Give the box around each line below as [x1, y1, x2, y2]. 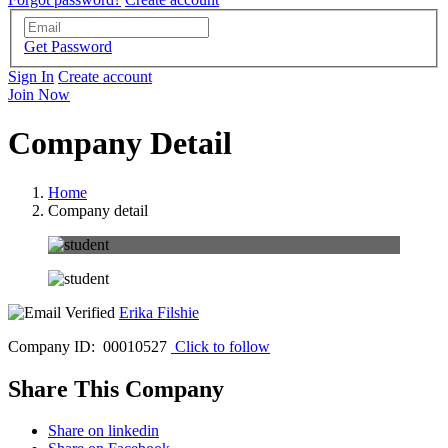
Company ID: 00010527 [8, 337, 167, 355]
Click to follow [175, 337, 270, 355]
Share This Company [8, 375, 224, 402]
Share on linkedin [48, 422, 159, 440]
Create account [58, 67, 152, 85]
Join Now [8, 85, 70, 103]
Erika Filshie [119, 303, 199, 321]
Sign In [8, 67, 54, 85]
